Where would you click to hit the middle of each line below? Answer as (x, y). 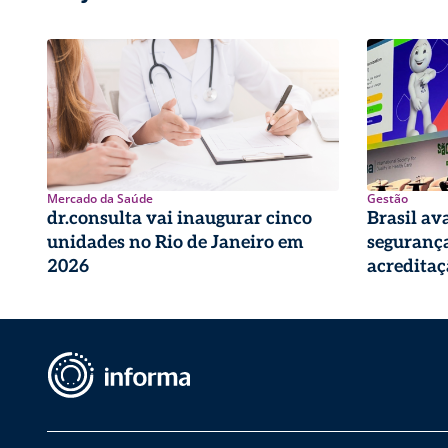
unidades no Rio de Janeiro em (175, 242)
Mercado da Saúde (100, 198)
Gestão (387, 198)
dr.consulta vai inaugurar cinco (179, 218)
